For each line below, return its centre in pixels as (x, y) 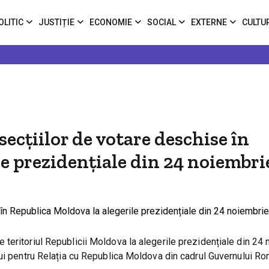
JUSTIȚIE (56, 22)
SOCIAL (162, 22)
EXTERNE (209, 22)
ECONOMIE (111, 22)
